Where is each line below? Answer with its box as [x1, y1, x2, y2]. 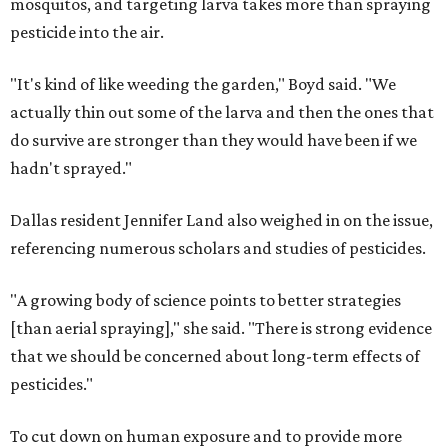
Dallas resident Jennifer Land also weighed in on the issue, [10, 210, 433, 231]
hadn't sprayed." [10, 158, 132, 179]
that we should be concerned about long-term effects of [10, 346, 420, 367]
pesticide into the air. [10, 22, 164, 43]
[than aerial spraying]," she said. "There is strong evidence [10, 318, 432, 339]
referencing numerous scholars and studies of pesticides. [10, 238, 426, 259]
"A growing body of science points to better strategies [10, 290, 401, 311]
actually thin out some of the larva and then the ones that [10, 102, 434, 123]
